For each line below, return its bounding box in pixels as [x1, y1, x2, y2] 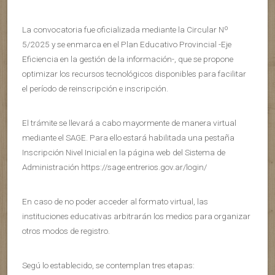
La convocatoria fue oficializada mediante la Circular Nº [22, 25, 228, 35]
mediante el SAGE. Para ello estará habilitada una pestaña [22, 133, 234, 143]
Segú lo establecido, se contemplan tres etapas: [22, 260, 195, 271]
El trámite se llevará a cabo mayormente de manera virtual [22, 118, 236, 128]
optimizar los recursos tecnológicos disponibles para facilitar [22, 69, 246, 79]
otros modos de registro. [22, 226, 110, 236]
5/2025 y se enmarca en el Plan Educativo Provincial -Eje [22, 39, 231, 50]
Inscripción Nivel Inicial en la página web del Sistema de [22, 147, 225, 158]
